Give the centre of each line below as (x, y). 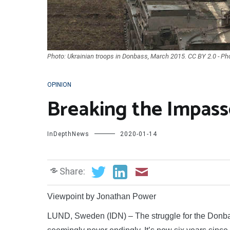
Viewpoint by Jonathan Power (102, 196)
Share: (72, 171)
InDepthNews (68, 134)
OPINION (59, 85)
